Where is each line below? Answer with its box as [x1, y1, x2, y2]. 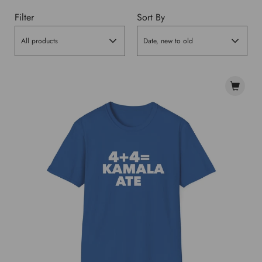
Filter [15, 11, 34, 25]
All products [21, 35, 58, 46]
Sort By [137, 11, 165, 25]
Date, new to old [143, 35, 193, 46]
